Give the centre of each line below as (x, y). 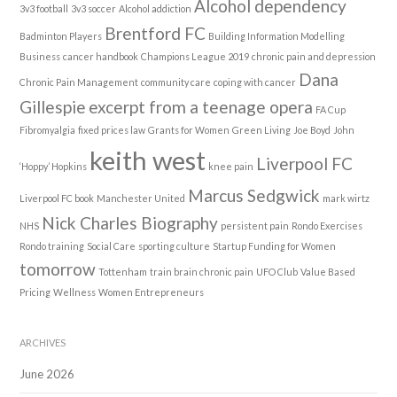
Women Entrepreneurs (152, 292)
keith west (148, 160)
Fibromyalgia (48, 129)
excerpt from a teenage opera (201, 106)
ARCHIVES (43, 342)
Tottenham (123, 271)
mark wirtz (346, 198)
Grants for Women (189, 129)
